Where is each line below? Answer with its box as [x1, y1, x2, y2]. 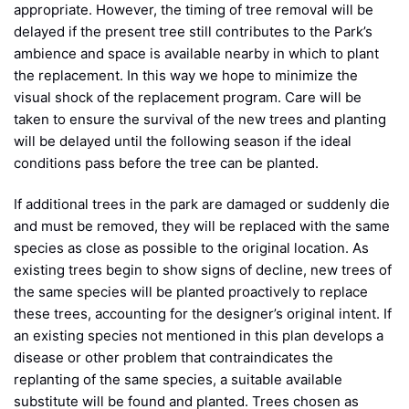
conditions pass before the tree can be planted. [14, 154, 319, 173]
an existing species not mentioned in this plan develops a [14, 327, 383, 345]
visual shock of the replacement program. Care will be [14, 89, 362, 107]
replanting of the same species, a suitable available [14, 371, 342, 389]
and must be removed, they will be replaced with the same [14, 217, 390, 236]
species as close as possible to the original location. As [14, 239, 369, 257]
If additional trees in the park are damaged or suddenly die [14, 195, 390, 214]
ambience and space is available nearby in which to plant [14, 45, 379, 63]
